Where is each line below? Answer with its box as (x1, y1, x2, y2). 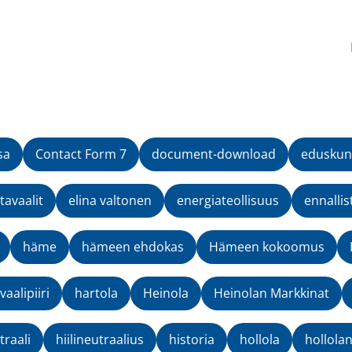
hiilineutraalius (56, 331, 144, 349)
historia (169, 331, 214, 349)
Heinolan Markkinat (214, 284, 329, 302)
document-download (152, 145, 276, 163)
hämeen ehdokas (82, 238, 184, 256)
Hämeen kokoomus (209, 238, 324, 256)
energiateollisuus (177, 192, 279, 210)
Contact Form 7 (35, 145, 126, 163)
